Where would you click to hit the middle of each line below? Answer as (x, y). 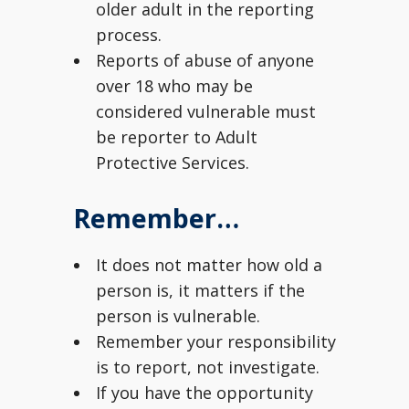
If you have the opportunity (204, 393)
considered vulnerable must (206, 111)
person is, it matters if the (200, 290)
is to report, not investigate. (208, 367)
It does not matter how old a (209, 265)
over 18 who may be (174, 86)
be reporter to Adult (177, 137)
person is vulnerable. (178, 316)
